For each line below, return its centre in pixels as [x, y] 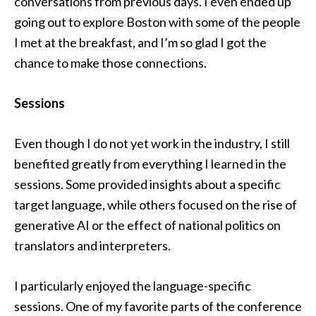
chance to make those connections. [110, 63]
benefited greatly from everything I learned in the [150, 164]
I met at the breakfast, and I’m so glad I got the [140, 42]
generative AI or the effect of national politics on [147, 225]
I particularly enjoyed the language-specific [133, 286]
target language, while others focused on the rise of [156, 205]
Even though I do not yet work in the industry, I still [152, 143]
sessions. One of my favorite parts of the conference [158, 306]
